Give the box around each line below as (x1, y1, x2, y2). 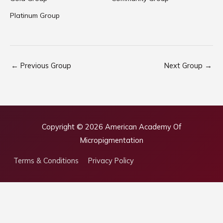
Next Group (164, 61, 205, 71)
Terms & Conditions (13, 156, 79, 166)
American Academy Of (105, 121, 181, 131)
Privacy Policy (88, 156, 134, 166)
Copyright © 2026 (42, 121, 105, 131)
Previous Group (18, 61, 71, 71)
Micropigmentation (80, 135, 143, 145)
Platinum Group (10, 10, 60, 20)
